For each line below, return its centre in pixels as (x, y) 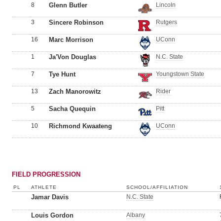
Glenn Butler (68, 5)
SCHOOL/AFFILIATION (157, 187)
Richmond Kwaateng (80, 126)
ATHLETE (44, 187)
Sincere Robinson (76, 22)
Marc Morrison (71, 40)
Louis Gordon (52, 215)
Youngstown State (180, 74)
